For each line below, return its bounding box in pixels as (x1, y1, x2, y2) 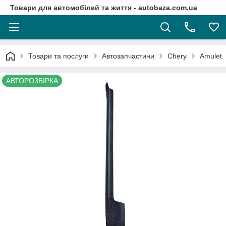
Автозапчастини (102, 52, 154, 60)
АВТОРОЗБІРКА (6, 77, 58, 85)
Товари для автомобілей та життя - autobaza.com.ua (10, 4, 197, 12)
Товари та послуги (28, 52, 89, 60)
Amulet (200, 52, 222, 60)
